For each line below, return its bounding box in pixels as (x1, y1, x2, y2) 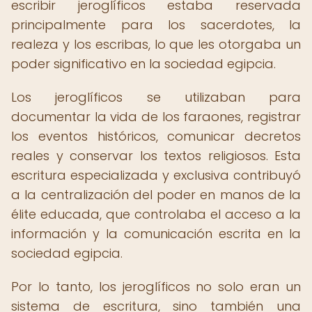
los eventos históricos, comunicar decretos (11, 127, 301, 145)
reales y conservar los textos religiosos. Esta (11, 147, 301, 164)
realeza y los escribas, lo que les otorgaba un (11, 36, 301, 53)
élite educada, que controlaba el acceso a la (11, 205, 301, 223)
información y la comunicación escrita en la (11, 225, 301, 242)
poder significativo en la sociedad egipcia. (11, 55, 276, 72)
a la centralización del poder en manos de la (11, 186, 301, 203)
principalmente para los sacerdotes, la (11, 16, 301, 33)
